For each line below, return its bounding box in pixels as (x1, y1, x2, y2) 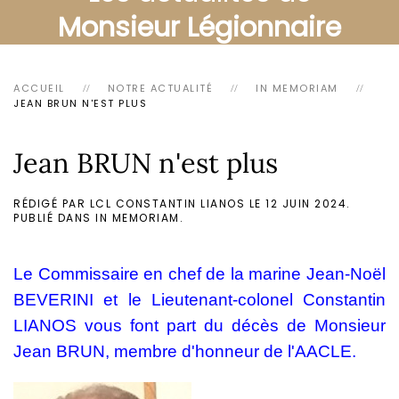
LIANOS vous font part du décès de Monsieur (13, 316, 386, 335)
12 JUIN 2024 (265, 196, 346, 211)
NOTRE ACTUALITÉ (107, 81, 213, 95)
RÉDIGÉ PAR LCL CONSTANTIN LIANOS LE (13, 196, 265, 211)
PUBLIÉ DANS (13, 210, 95, 225)
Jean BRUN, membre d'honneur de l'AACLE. (13, 342, 361, 361)
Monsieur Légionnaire (58, 8, 341, 46)
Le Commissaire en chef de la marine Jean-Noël (13, 265, 386, 283)
